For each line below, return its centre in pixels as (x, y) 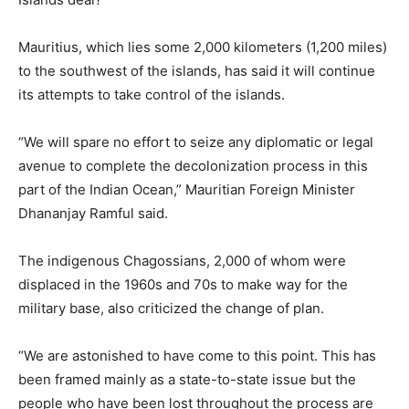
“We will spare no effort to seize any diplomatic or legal (196, 142)
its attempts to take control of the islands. (152, 94)
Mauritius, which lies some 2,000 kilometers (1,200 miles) (203, 47)
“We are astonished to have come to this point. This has (197, 356)
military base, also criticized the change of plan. (171, 308)
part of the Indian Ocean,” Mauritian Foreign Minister (187, 189)
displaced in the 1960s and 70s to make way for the (183, 284)
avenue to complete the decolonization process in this (193, 166)
